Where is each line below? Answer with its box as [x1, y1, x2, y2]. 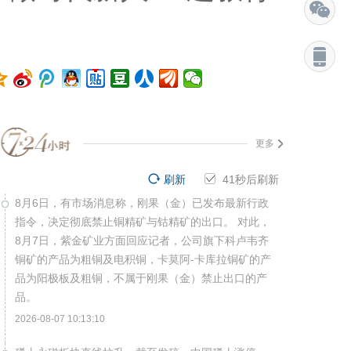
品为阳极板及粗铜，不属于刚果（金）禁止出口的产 [15, 272, 267, 284]
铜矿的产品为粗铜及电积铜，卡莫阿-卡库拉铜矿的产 [15, 253, 271, 266]
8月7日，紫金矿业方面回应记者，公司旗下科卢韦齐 [15, 234, 269, 247]
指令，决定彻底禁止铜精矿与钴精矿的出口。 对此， [15, 215, 270, 228]
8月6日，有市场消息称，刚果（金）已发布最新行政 [15, 197, 269, 209]
